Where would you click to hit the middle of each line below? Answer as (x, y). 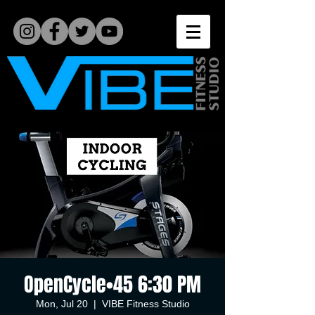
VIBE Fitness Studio (146, 304)
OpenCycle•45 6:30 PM (112, 284)
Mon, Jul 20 (62, 304)
